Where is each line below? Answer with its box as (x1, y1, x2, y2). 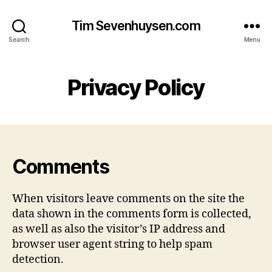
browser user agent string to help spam (12, 237, 212, 251)
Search (8, 35, 30, 43)
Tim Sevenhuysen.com (72, 18, 200, 33)
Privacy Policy (67, 74, 205, 101)
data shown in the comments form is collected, (12, 207, 251, 221)
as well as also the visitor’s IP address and (12, 222, 225, 236)
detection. (12, 253, 64, 267)
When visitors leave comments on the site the (12, 192, 245, 206)
